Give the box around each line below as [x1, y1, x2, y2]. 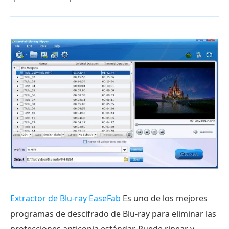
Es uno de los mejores [121, 192, 208, 204]
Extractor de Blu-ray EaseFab [10, 192, 121, 204]
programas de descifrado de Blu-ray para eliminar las [10, 208, 216, 219]
